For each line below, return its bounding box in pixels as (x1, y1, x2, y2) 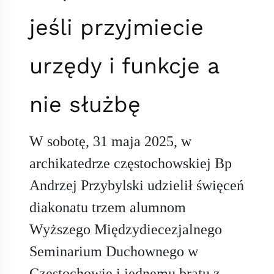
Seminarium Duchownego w (29, 243, 198, 260)
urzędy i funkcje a (29, 53, 219, 80)
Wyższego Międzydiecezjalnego (29, 221, 222, 238)
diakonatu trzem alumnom (29, 199, 186, 216)
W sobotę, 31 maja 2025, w (29, 133, 191, 150)
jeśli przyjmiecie (29, 15, 204, 41)
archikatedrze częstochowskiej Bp (29, 155, 232, 172)
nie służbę (29, 92, 141, 118)
